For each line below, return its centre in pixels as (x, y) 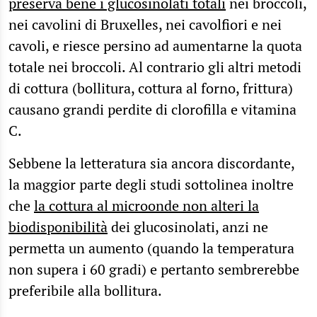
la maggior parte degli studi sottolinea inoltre (151, 184)
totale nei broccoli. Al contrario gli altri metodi (155, 67)
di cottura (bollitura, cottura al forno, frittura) (151, 88)
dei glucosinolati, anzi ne (188, 226)
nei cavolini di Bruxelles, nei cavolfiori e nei (145, 24)
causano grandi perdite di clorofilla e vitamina (152, 109)
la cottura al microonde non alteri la (146, 205)
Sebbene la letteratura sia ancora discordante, (151, 163)
